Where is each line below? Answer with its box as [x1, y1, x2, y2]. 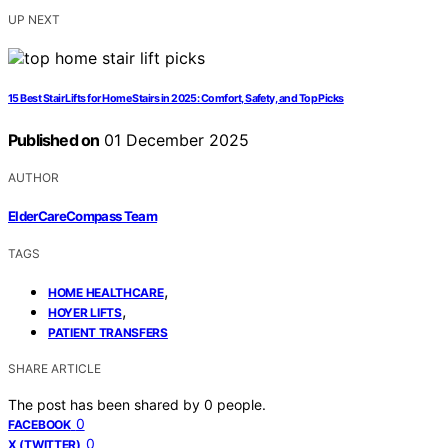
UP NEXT [8, 12, 60, 28]
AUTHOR [8, 170, 59, 186]
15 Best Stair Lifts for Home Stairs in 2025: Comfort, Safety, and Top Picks [8, 92, 344, 106]
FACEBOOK [8, 416, 71, 432]
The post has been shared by [8, 395, 204, 413]
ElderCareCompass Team [8, 207, 158, 224]
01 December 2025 [99, 130, 250, 151]
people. [217, 395, 266, 413]
